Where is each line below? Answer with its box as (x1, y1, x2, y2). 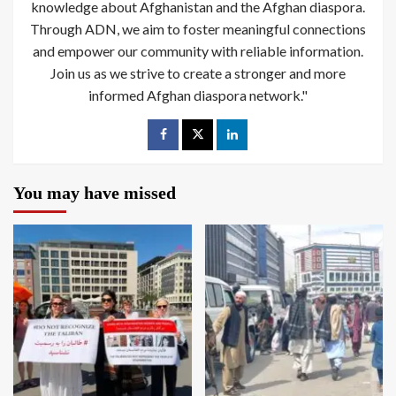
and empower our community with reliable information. (33, 42, 363, 59)
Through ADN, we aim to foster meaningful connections (30, 19, 366, 37)
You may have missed (13, 182, 176, 202)
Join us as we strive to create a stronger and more (50, 64, 346, 81)
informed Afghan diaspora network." (88, 86, 308, 103)
